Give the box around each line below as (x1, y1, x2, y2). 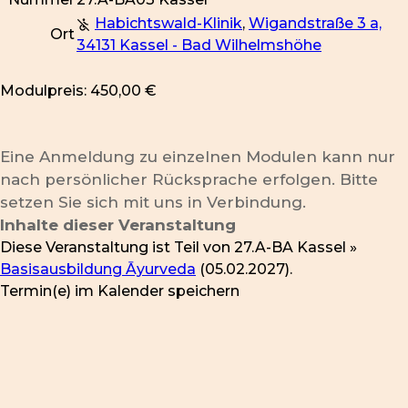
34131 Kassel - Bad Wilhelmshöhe (76, 36, 321, 55)
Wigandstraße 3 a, (249, 15, 382, 33)
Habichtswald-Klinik (95, 15, 242, 33)
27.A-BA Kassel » (234, 239, 357, 257)
